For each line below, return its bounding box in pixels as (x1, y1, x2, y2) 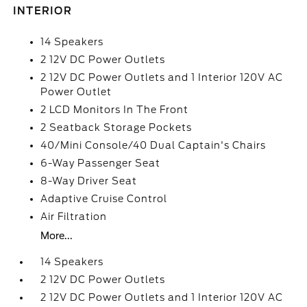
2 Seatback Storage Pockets (40, 122, 193, 133)
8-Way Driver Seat (40, 175, 138, 186)
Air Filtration (40, 211, 108, 222)
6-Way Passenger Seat (40, 158, 161, 169)
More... (40, 230, 73, 241)
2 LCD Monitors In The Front (40, 104, 189, 115)
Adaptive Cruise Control (40, 193, 168, 204)
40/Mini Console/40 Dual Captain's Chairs (40, 140, 267, 151)
